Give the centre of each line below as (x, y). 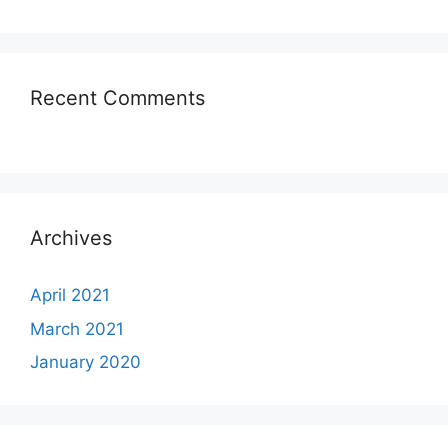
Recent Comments (117, 98)
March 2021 (77, 328)
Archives (71, 238)
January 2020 (85, 362)
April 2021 (70, 295)
